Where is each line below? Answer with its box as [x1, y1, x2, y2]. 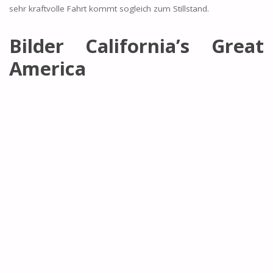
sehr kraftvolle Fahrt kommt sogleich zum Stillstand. [9, 3, 209, 15]
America [9, 55, 86, 82]
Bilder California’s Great [9, 33, 264, 59]
